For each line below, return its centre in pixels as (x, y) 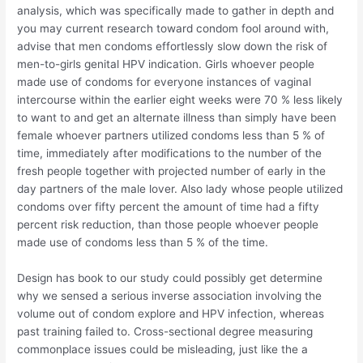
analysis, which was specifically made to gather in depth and (176, 11)
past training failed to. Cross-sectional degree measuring (165, 331)
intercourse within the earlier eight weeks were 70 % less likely (180, 100)
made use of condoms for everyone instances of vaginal (164, 82)
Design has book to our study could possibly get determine (170, 278)
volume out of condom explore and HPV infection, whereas (171, 313)
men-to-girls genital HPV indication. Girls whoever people (166, 64)
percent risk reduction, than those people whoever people (168, 225)
